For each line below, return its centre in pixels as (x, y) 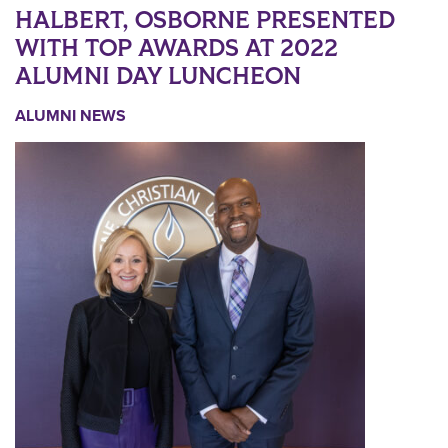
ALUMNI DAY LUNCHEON (158, 76)
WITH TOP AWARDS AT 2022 (176, 48)
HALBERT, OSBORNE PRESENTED (205, 20)
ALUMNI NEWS (70, 115)
